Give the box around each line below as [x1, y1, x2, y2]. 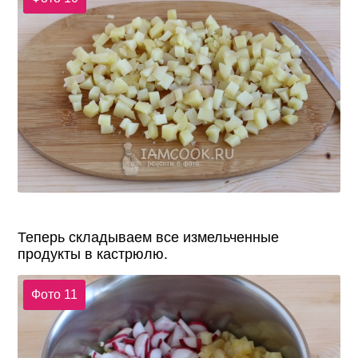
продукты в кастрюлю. [18, 245, 169, 262]
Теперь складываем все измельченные [18, 229, 280, 245]
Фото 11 [30, 288, 78, 302]
